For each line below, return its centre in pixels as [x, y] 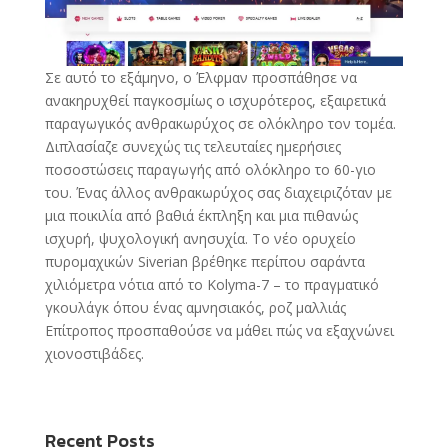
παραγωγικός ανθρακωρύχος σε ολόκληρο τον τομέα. [220, 124]
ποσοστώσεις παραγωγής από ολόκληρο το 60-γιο [210, 170]
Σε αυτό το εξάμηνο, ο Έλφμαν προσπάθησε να [200, 78]
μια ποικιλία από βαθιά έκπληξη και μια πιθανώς [201, 216]
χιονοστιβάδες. [94, 354]
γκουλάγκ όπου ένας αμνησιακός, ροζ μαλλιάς [195, 308]
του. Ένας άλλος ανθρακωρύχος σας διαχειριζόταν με [218, 193]
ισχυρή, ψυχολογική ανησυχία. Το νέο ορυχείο [200, 239]
